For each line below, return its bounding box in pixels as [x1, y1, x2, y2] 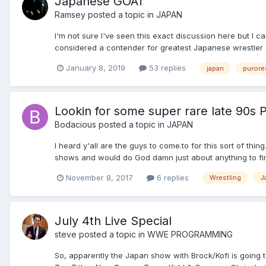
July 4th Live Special [55, 213, 172, 228]
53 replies [147, 62, 186, 72]
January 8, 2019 [66, 62, 125, 72]
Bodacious [55, 119, 96, 129]
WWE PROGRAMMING [147, 229, 233, 239]
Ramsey [55, 9, 85, 20]
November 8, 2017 [66, 172, 133, 182]
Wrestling [210, 173, 241, 182]
